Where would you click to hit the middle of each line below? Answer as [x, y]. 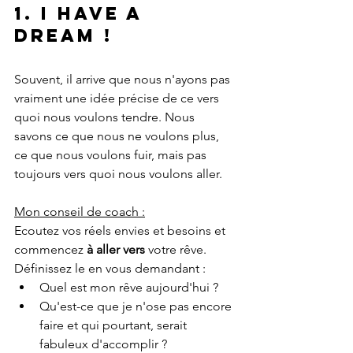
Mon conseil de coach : [80, 212]
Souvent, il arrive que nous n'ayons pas [124, 80]
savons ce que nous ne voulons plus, [118, 136]
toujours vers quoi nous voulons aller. [118, 174]
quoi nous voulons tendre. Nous [106, 117]
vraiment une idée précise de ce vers [118, 98]
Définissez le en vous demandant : [110, 269]
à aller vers [117, 250]
